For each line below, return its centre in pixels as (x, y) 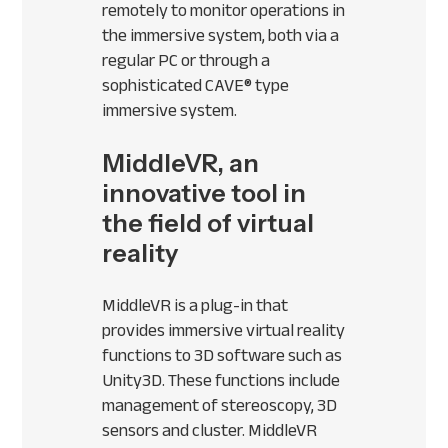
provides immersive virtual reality (224, 330)
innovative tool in (204, 193)
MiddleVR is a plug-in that (195, 305)
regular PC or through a (186, 60)
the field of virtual (208, 223)
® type (267, 85)
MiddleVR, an (181, 163)
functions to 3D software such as (222, 355)
